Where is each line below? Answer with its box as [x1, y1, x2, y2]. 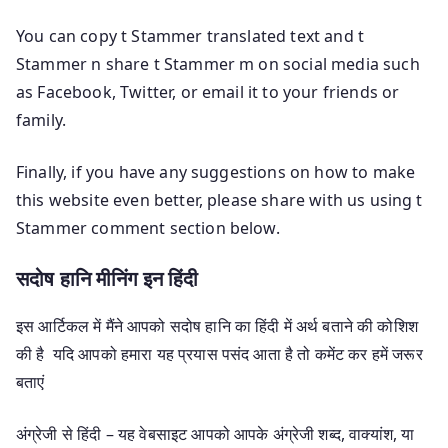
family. [16, 108, 67, 131]
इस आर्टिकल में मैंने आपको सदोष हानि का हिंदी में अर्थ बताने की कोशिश [16, 314, 418, 337]
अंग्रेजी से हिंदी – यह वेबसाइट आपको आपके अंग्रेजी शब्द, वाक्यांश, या [16, 422, 415, 445]
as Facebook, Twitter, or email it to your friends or [16, 80, 400, 103]
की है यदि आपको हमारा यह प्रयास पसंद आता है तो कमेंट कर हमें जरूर [16, 342, 423, 365]
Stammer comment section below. [16, 216, 280, 239]
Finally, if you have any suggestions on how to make [16, 160, 416, 183]
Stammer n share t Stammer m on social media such [16, 52, 420, 75]
